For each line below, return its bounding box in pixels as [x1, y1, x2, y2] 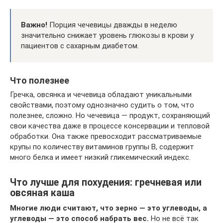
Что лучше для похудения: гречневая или [10, 176, 202, 188]
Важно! [21, 20, 47, 29]
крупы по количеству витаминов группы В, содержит [10, 142, 194, 151]
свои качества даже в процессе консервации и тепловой [10, 121, 210, 130]
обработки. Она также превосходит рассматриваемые [10, 131, 202, 141]
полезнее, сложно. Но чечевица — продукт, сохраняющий [10, 111, 210, 120]
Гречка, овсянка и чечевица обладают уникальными [10, 90, 192, 99]
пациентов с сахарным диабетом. [21, 41, 139, 50]
